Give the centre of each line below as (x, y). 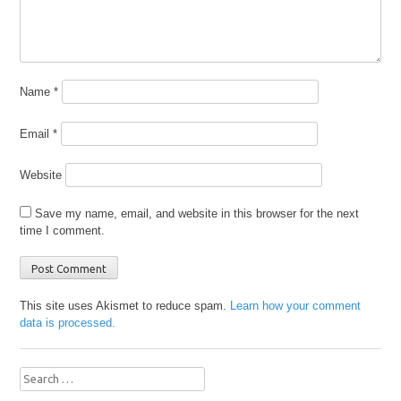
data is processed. (68, 322)
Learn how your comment (296, 305)
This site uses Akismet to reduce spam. (125, 305)
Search (38, 374)
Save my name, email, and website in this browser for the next (197, 213)
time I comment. (63, 230)
